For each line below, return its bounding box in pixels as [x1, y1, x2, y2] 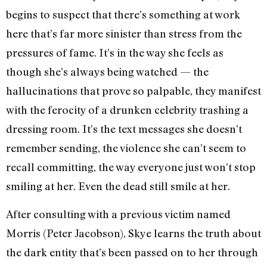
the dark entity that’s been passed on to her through [6, 245, 258, 259]
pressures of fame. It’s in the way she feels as [6, 46, 223, 60]
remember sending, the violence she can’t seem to [6, 141, 246, 155]
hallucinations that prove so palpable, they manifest [6, 84, 261, 98]
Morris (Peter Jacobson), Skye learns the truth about [6, 226, 261, 240]
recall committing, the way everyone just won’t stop [6, 160, 256, 174]
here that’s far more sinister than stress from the [6, 27, 242, 41]
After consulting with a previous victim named [6, 207, 231, 221]
